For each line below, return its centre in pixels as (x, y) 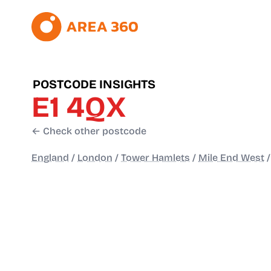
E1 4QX (79, 107)
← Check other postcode (89, 131)
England (50, 158)
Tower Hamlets (155, 158)
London (95, 158)
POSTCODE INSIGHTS (94, 84)
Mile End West (231, 158)
